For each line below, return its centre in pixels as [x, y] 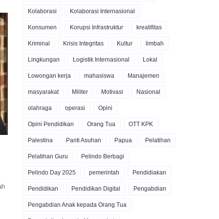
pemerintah [104, 173]
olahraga [40, 108]
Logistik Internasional [101, 60]
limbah [155, 44]
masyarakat [43, 92]
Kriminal [39, 44]
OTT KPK [141, 124]
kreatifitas [149, 27]
